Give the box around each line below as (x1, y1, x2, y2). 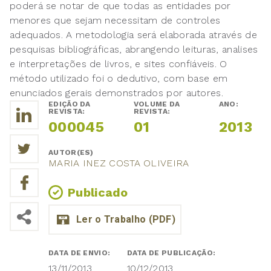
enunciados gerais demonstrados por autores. (10, 87, 223, 99)
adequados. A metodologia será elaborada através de (10, 29, 257, 41)
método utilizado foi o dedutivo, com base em (10, 73, 228, 85)
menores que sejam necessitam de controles (10, 15, 221, 27)
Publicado (68, 185, 128, 200)
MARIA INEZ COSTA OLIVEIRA (48, 157, 189, 169)
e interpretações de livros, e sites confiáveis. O (10, 58, 227, 70)
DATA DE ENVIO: (48, 249, 113, 258)
